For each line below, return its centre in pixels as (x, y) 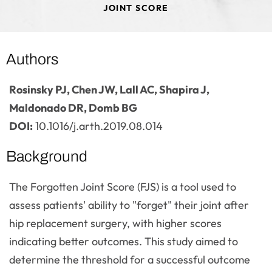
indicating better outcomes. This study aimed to (124, 241)
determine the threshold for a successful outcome (130, 260)
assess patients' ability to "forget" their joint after (129, 205)
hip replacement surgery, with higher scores (115, 223)
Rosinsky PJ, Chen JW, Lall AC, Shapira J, (109, 90)
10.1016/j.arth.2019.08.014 (98, 126)
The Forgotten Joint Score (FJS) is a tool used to (123, 187)
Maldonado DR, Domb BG (73, 108)
